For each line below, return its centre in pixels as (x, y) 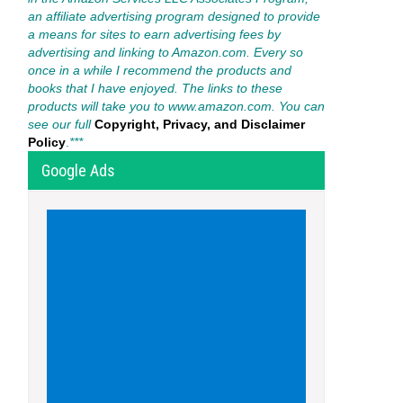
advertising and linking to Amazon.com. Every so (166, 52)
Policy (47, 142)
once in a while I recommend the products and (160, 70)
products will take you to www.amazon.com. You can (176, 106)
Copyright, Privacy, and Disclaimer (200, 124)
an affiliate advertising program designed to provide (174, 16)
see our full (59, 124)
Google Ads (78, 170)
